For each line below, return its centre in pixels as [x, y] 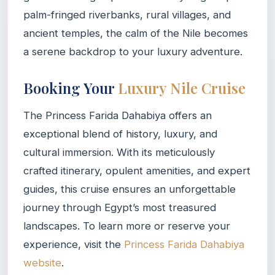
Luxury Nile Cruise [182, 87]
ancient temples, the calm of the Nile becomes [136, 33]
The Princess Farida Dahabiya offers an [118, 115]
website [42, 262]
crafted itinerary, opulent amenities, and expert [137, 170]
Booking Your [71, 87]
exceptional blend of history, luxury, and [120, 134]
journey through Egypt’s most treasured [120, 207]
